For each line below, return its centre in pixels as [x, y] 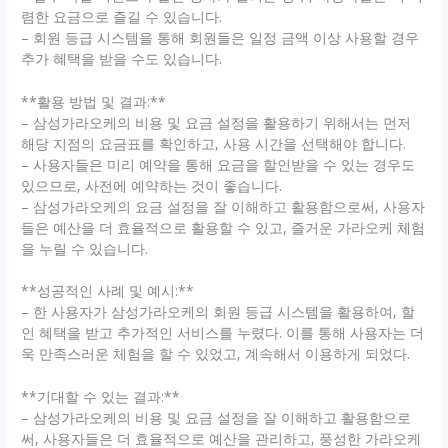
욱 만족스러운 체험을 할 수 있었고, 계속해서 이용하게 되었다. [216, 354]
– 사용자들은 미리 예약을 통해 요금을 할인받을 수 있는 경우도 [218, 164]
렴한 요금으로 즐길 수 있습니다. [122, 16]
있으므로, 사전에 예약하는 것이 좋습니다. [152, 185]
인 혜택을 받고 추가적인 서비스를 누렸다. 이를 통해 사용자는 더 [223, 333]
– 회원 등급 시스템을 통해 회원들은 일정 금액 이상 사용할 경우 [220, 37]
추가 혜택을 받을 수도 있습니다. [122, 58]
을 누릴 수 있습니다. [85, 248]
